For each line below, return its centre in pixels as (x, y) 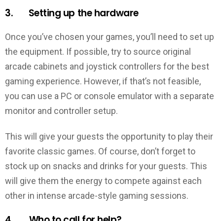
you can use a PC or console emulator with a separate (110, 96)
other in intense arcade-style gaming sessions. (97, 196)
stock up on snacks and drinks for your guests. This (106, 166)
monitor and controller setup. (61, 110)
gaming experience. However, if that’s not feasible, (103, 81)
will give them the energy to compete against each (103, 181)
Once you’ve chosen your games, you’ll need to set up (110, 37)
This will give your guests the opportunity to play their (109, 137)
